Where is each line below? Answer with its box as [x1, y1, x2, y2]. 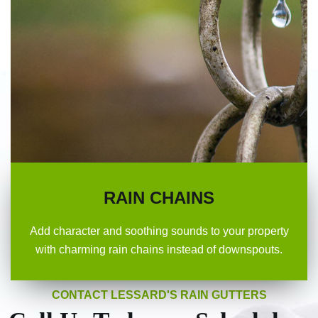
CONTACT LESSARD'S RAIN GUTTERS [51, 289, 267, 302]
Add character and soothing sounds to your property [29, 225, 289, 238]
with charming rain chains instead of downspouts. [35, 243, 283, 256]
